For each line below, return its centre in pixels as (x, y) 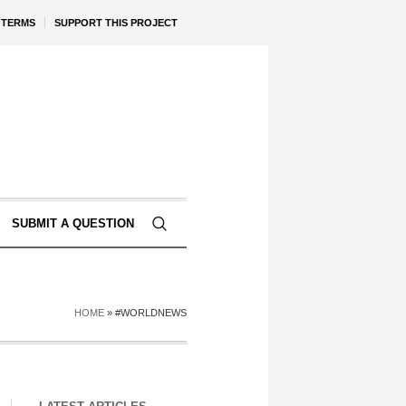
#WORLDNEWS (151, 313)
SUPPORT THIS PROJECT (116, 23)
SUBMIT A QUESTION (72, 223)
